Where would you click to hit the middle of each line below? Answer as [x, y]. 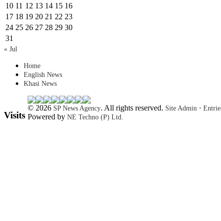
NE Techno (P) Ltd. [95, 117]
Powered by [47, 117]
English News [43, 75]
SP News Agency [77, 109]
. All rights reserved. [133, 108]
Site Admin [181, 109]
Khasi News [40, 84]
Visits [15, 115]
